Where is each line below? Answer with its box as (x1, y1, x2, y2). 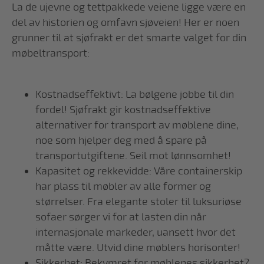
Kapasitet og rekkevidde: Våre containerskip (35, 164, 242, 177)
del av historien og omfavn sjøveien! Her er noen (12, 16, 239, 29)
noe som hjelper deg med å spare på (35, 134, 207, 147)
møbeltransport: (12, 47, 90, 60)
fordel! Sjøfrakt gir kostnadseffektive (35, 103, 211, 116)
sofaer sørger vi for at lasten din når (35, 210, 206, 223)
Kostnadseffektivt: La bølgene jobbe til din (35, 88, 234, 101)
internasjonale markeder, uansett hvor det (35, 226, 236, 239)
